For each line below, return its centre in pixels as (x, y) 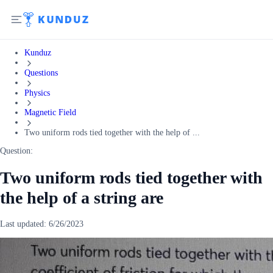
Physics (37, 93)
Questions (41, 73)
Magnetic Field (50, 113)
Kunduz (38, 53)
